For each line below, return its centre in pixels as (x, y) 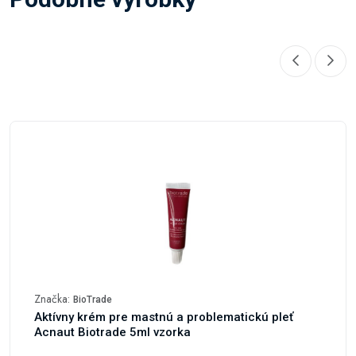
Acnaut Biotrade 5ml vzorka (112, 332)
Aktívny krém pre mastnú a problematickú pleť (164, 317)
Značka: (54, 299)
